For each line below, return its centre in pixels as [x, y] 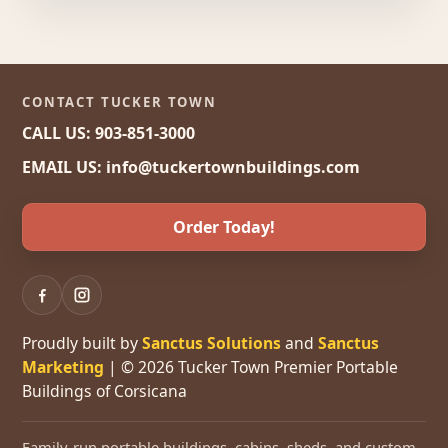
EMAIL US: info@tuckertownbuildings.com [191, 166]
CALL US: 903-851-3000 [108, 132]
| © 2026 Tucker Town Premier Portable [251, 366]
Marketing [63, 366]
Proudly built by [82, 342]
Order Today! [224, 226]
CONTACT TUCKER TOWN [119, 101]
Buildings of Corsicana [104, 390]
